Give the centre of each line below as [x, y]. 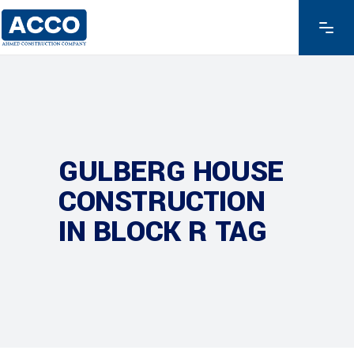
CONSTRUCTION [162, 201]
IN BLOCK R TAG [163, 232]
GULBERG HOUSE [171, 171]
